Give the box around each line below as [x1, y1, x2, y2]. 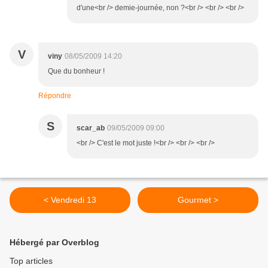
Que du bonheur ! [48, 67, 105, 76]
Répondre [38, 92, 71, 100]
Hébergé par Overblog [10, 237, 99, 248]
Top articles [10, 256, 53, 266]
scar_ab [77, 124, 105, 133]
